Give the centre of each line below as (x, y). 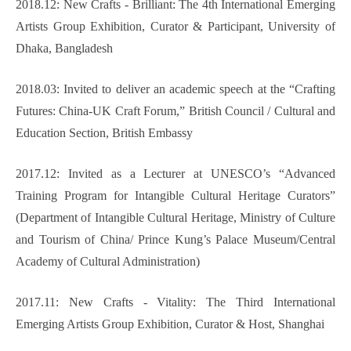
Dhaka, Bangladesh (64, 49)
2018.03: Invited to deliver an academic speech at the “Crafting (175, 89)
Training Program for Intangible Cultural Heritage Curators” (175, 196)
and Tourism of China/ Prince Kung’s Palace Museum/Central (175, 240)
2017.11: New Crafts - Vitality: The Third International (175, 302)
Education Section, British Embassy (104, 133)
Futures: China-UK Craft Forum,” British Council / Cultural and (175, 111)
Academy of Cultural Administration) (108, 262)
